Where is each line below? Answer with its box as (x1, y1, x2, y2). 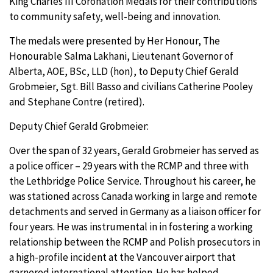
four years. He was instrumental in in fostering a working (9, 220, 253, 233)
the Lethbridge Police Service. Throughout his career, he (9, 174, 256, 188)
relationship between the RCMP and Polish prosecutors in (9, 235, 260, 249)
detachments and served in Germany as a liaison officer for (9, 205, 261, 218)
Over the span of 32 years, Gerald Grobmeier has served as (9, 144, 259, 157)
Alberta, (9, 65, 47, 78)
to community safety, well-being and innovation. (9, 10, 221, 23)
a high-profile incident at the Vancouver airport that (9, 250, 236, 264)
